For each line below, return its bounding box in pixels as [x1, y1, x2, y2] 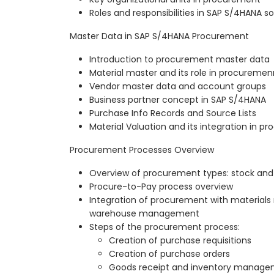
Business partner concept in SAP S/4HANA [89, 94, 266, 106]
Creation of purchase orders [109, 248, 230, 261]
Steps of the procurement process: [89, 221, 240, 234]
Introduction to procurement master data [89, 53, 270, 66]
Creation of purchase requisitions [109, 234, 251, 247]
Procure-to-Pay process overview [89, 180, 233, 193]
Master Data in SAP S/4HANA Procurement [70, 30, 249, 43]
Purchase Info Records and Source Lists [89, 107, 256, 120]
